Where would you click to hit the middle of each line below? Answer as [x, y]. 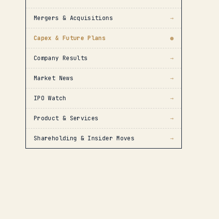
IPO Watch [50, 98]
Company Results [61, 58]
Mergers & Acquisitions [73, 18]
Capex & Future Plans [70, 38]
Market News [54, 78]
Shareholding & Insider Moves [84, 138]
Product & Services [66, 118]
